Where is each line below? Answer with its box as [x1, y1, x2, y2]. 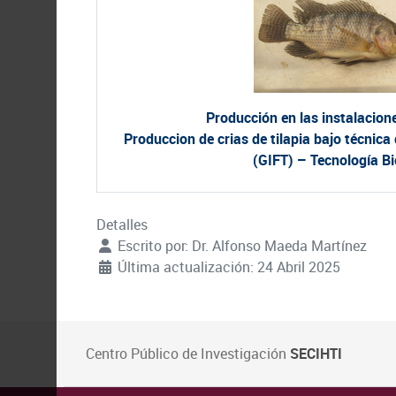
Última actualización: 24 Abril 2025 [118, 257, 340, 277]
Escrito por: [114, 236, 192, 255]
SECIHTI [290, 344, 342, 363]
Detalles [96, 215, 148, 234]
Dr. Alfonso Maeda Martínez [192, 236, 367, 255]
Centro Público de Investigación [86, 344, 290, 363]
